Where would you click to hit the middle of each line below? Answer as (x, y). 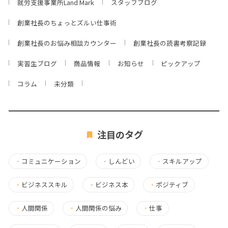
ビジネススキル (44, 185)
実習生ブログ (37, 63)
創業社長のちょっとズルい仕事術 (67, 22)
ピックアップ (181, 63)
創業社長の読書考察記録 (170, 43)
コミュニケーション (51, 161)
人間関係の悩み (99, 208)
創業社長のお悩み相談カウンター (67, 43)
